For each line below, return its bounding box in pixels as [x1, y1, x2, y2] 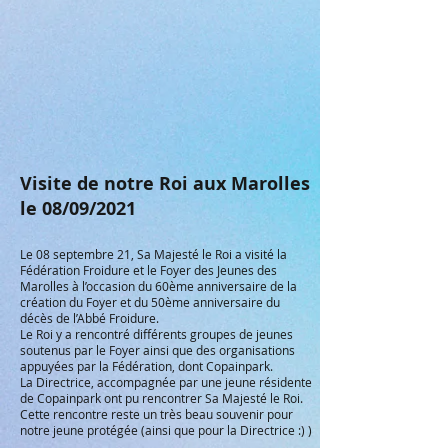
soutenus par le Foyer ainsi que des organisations [20, 342, 295, 358]
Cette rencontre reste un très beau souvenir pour [20, 406, 293, 422]
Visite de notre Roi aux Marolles [20, 171, 310, 196]
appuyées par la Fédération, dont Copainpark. [20, 358, 273, 374]
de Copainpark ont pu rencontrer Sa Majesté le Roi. [20, 390, 303, 406]
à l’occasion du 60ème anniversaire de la [69, 278, 297, 294]
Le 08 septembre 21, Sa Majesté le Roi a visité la [20, 246, 287, 262]
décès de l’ [20, 310, 77, 326]
